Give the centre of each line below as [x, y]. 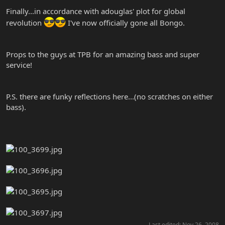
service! [19, 65]
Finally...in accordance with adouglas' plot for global [96, 11]
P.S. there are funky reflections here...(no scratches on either [109, 96]
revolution [25, 22]
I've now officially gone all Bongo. [125, 22]
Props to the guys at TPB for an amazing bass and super [103, 54]
